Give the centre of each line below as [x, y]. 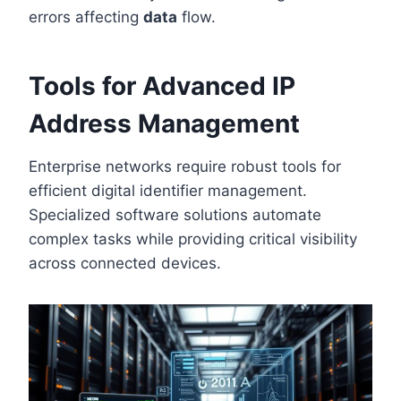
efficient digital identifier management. [168, 190]
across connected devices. [125, 263]
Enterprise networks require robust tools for [185, 166]
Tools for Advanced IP [162, 85]
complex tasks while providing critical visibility [193, 239]
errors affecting [86, 17]
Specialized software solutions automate [175, 214]
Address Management [164, 123]
